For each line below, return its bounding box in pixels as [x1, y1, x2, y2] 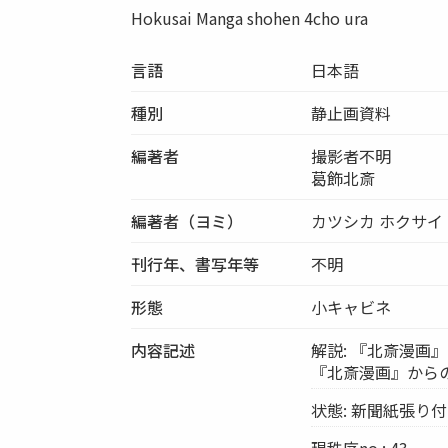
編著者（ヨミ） [131, 208, 244, 233]
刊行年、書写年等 [131, 251, 260, 276]
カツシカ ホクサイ [311, 208, 444, 233]
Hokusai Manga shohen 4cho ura [131, 5, 369, 30]
